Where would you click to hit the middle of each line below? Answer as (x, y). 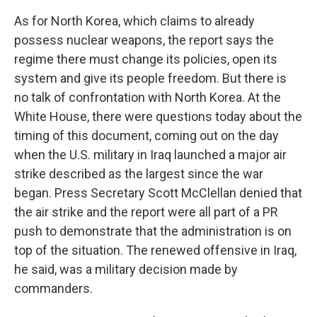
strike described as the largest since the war (139, 174)
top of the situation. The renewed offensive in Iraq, (155, 250)
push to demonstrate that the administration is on (153, 231)
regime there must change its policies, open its (146, 59)
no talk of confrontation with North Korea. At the (148, 97)
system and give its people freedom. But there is (150, 78)
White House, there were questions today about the (158, 116)
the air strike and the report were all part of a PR (146, 212)
